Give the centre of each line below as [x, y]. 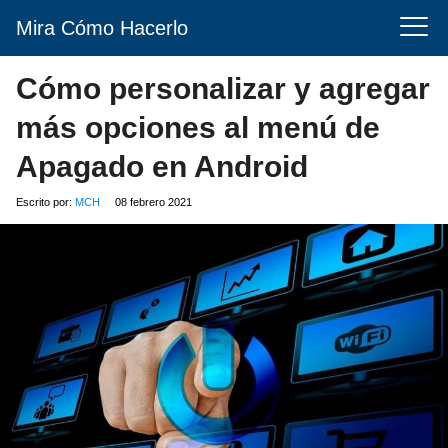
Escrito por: [45, 202]
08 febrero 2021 [153, 202]
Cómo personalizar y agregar [223, 88]
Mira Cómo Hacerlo [102, 28]
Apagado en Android [162, 166]
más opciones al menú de [198, 127]
